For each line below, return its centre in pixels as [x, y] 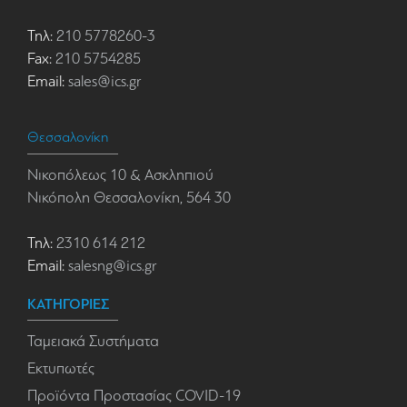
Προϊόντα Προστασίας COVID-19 [134, 396]
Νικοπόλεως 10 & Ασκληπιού [120, 175]
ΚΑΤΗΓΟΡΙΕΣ [68, 304]
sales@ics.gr [103, 82]
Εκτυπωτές [61, 369]
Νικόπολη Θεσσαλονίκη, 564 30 [129, 198]
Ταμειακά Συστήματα [93, 342]
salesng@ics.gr [112, 266]
